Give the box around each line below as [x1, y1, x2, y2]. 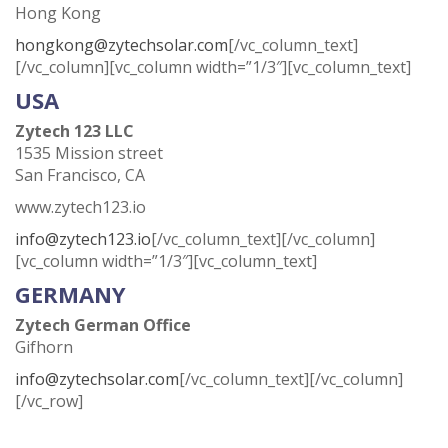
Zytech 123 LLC [15, 120, 146, 142]
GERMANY [15, 279, 126, 309]
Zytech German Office [15, 314, 195, 336]
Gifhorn [15, 336, 73, 358]
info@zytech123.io [15, 228, 151, 250]
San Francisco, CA [15, 164, 145, 186]
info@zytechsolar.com [15, 368, 179, 390]
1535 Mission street [15, 142, 163, 164]
